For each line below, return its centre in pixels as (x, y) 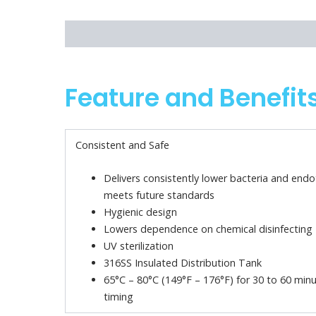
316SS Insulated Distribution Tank (183, 262)
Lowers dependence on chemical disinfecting (208, 229)
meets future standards (159, 195)
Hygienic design (141, 212)
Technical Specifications (249, 33)
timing (119, 296)
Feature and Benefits (119, 33)
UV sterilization (139, 245)
